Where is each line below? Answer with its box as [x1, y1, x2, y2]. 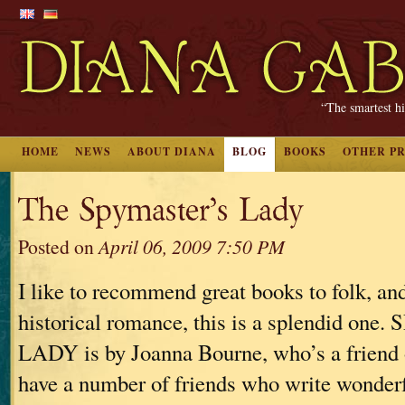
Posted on [18, 233, 99, 259]
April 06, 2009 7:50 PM [99, 233, 285, 259]
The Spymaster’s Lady [18, 190, 303, 231]
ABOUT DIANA [127, 144, 216, 159]
